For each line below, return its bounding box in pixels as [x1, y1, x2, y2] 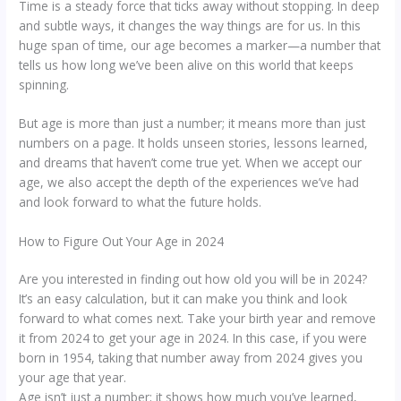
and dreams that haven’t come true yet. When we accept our [19, 154, 363, 172]
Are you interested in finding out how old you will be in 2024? [19, 270, 368, 288]
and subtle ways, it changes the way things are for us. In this [19, 16, 362, 34]
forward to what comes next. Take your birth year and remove [19, 310, 377, 328]
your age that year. [19, 369, 127, 387]
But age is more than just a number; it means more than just [19, 115, 366, 132]
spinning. [19, 75, 70, 93]
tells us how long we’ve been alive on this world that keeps [19, 55, 354, 73]
